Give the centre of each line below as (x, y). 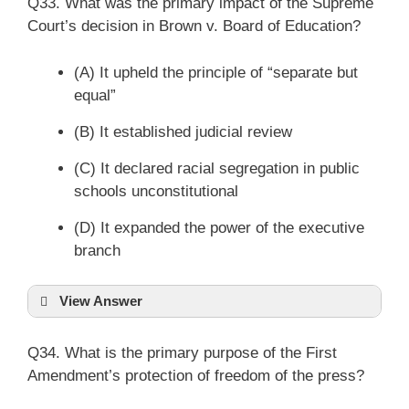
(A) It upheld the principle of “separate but (216, 72)
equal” (95, 95)
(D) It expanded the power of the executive (219, 227)
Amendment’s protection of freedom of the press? (196, 375)
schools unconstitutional (156, 191)
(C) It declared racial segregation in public (217, 168)
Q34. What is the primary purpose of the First (182, 352)
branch (97, 250)
